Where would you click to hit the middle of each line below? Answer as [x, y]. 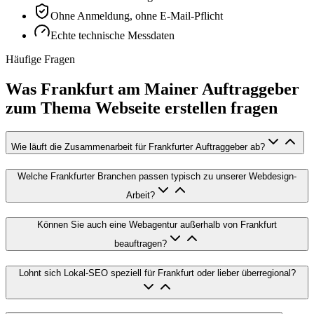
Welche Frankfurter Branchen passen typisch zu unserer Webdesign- [157, 177]
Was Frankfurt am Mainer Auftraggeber [152, 89]
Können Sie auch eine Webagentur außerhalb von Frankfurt [157, 224]
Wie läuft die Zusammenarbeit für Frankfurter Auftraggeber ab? [138, 147]
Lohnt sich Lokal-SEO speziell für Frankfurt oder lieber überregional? [157, 273]
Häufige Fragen [40, 59]
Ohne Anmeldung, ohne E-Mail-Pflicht [137, 15]
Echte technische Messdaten [112, 35]
